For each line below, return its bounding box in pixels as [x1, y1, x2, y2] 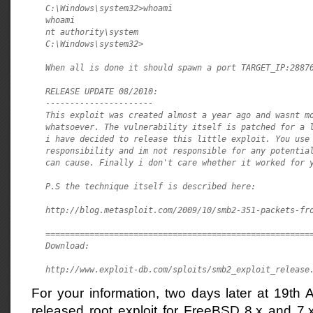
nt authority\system [45, 27, 138, 37]
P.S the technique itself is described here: [45, 181, 256, 191]
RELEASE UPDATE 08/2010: [45, 86, 158, 96]
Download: [45, 240, 89, 251]
